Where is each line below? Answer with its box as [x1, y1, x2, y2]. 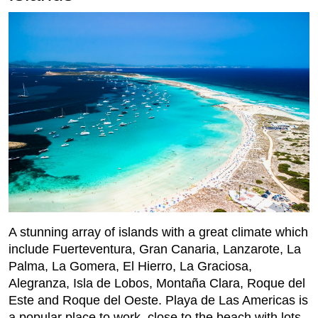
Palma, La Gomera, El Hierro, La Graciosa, [9, 259, 252, 274]
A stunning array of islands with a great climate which [9, 225, 308, 240]
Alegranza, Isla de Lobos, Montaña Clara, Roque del [9, 276, 305, 291]
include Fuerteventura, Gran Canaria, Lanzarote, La [9, 242, 301, 257]
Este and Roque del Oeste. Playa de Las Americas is [9, 293, 308, 308]
